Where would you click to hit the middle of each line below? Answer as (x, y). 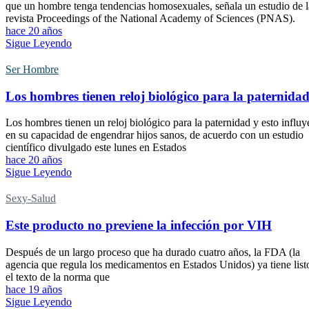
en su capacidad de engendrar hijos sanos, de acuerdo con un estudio (154, 135)
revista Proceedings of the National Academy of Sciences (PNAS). (150, 19)
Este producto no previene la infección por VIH (139, 226)
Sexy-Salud (31, 199)
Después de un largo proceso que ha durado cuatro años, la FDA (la (153, 252)
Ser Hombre (32, 70)
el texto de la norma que (58, 277)
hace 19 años (34, 289)
